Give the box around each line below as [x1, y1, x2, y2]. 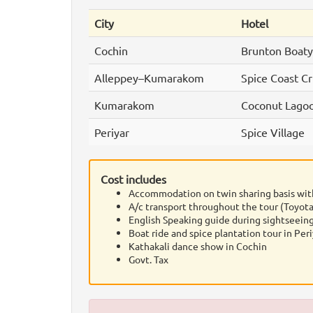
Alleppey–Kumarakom [94, 71, 204, 85]
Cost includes [101, 172, 166, 186]
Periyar [94, 125, 129, 139]
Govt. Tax [129, 253, 168, 265]
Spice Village [241, 125, 305, 139]
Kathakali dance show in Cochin [129, 240, 267, 252]
